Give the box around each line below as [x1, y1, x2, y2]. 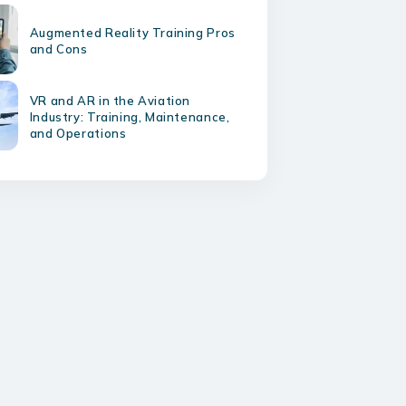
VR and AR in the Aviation [29, 93, 191, 108]
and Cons [29, 42, 88, 56]
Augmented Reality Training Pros [29, 25, 236, 40]
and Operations [29, 126, 127, 140]
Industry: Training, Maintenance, [29, 110, 230, 124]
